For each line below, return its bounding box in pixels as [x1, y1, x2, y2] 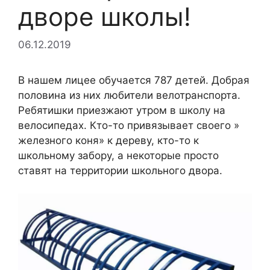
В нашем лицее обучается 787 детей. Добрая [18, 74, 250, 86]
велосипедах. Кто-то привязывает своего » [18, 119, 239, 131]
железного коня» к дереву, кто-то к [18, 134, 199, 146]
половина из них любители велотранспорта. [18, 89, 240, 101]
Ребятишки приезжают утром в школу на [18, 104, 225, 116]
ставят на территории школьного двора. [18, 164, 222, 177]
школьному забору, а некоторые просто [18, 149, 219, 162]
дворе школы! [18, 1, 191, 32]
